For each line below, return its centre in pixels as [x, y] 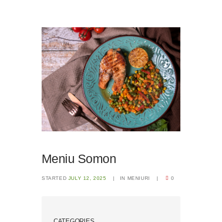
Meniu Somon [79, 159]
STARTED [55, 178]
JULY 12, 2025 [87, 178]
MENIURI [139, 178]
